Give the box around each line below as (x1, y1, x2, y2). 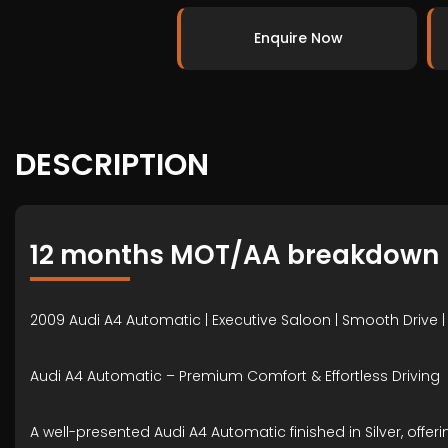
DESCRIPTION (15, 144, 209, 186)
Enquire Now (254, 28, 343, 48)
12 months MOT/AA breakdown (30, 237, 439, 273)
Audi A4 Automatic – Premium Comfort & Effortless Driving (30, 366, 440, 386)
